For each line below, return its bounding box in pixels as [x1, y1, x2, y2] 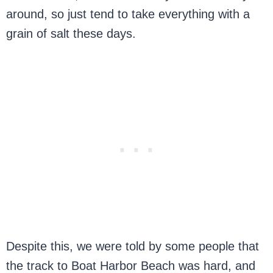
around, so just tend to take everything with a [6, 7, 250, 21]
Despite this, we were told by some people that [6, 239, 260, 253]
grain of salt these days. [6, 27, 136, 41]
